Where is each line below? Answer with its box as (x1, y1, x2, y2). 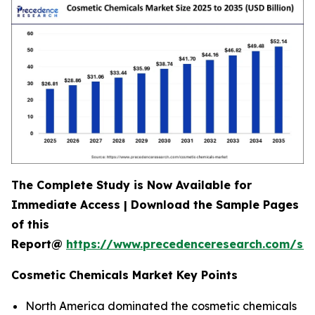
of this (11, 217, 49, 231)
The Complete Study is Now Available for (11, 178, 252, 192)
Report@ (11, 237, 66, 251)
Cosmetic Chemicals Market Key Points (11, 268, 238, 282)
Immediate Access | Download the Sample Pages (11, 198, 299, 212)
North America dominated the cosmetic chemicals (25, 299, 297, 313)
